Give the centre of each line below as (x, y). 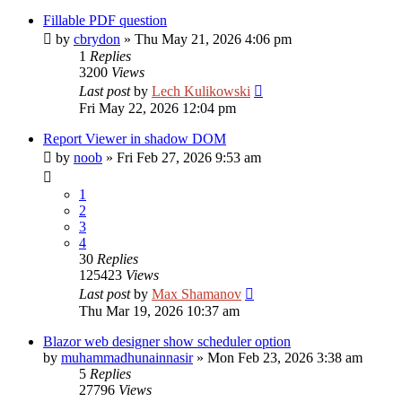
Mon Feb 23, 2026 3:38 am (285, 358)
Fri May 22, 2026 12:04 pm (157, 108)
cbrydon (97, 39)
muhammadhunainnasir (127, 358)
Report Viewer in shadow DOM (135, 139)
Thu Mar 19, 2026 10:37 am (159, 311)
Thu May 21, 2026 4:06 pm (213, 39)
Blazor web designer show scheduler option (167, 341)
